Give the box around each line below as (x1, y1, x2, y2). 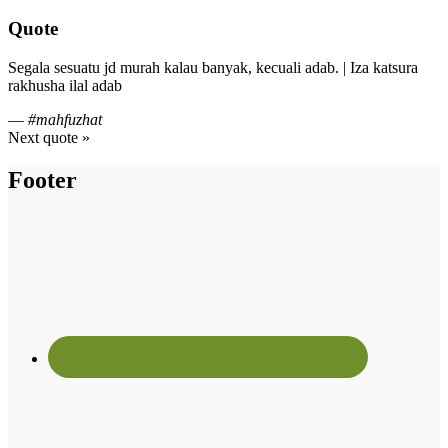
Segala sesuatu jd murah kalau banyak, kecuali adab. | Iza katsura (8, 58, 418, 76)
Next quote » (8, 128, 90, 146)
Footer (8, 166, 77, 193)
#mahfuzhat (28, 110, 102, 128)
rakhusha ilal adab (8, 76, 122, 94)
